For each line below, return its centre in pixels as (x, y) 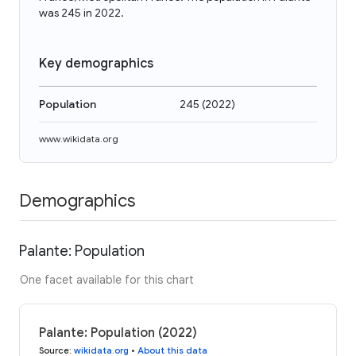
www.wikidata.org (79, 139)
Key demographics (96, 64)
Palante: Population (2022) (118, 333)
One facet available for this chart (107, 279)
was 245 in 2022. (81, 13)
